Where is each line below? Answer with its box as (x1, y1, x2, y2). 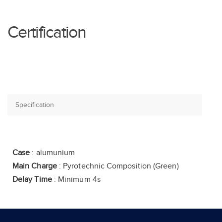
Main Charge (12, 162, 57, 171)
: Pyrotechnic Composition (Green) (56, 162, 179, 171)
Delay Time (12, 175, 52, 185)
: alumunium (30, 148, 75, 158)
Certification (7, 23, 86, 43)
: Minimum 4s (52, 175, 101, 185)
